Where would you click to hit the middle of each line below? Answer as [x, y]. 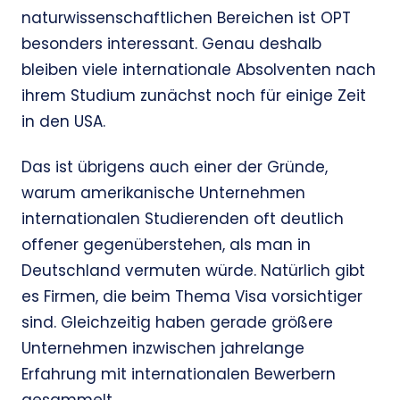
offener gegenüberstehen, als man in [166, 245]
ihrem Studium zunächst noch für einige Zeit [194, 96]
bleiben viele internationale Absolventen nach [199, 70]
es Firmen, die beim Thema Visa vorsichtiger [192, 297]
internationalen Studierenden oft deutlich [183, 219]
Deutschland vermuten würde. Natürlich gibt [193, 271]
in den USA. [63, 122]
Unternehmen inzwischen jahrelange [163, 349]
